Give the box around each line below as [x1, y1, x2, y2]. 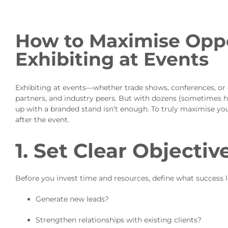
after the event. [15, 115, 69, 124]
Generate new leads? [35, 194, 109, 204]
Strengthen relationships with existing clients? [35, 215, 202, 225]
